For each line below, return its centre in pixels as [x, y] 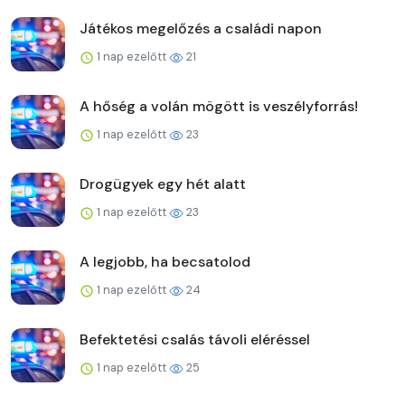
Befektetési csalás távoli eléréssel [195, 339]
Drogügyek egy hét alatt [163, 184]
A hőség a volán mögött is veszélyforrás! [219, 106]
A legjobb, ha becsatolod [165, 261]
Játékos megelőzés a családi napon [201, 28]
